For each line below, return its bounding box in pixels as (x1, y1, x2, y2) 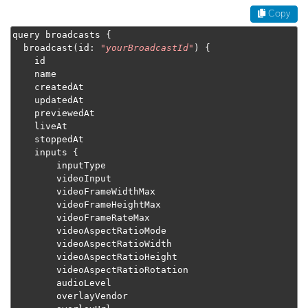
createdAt (12, 82, 34, 93)
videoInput (12, 173, 56, 184)
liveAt (12, 121, 34, 132)
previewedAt (12, 108, 34, 119)
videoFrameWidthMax (12, 186, 56, 197)
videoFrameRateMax (12, 212, 56, 223)
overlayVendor (12, 291, 56, 302)
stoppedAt (12, 134, 34, 145)
